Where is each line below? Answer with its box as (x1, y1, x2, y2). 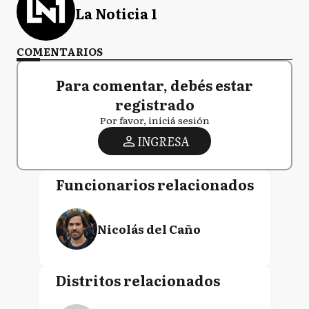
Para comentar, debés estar (56, 74, 253, 95)
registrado (114, 94, 195, 114)
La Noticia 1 (75, 2, 157, 23)
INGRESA (137, 132, 189, 150)
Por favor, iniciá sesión (99, 113, 210, 127)
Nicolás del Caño (97, 220, 201, 237)
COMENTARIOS (17, 43, 103, 59)
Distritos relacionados (55, 270, 220, 290)
